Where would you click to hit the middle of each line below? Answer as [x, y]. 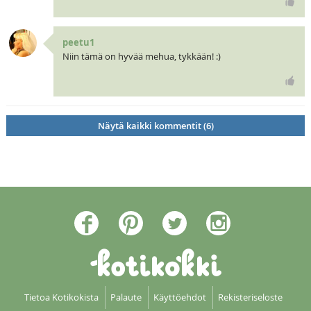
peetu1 [78, 43]
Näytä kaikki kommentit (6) [155, 125]
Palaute [126, 297]
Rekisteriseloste [250, 297]
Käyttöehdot [179, 297]
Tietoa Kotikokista [61, 297]
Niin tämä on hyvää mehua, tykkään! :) [141, 57]
